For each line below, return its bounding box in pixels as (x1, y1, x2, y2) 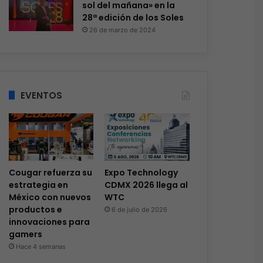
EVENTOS (20, 89, 62, 102)
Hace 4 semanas (15, 242, 66, 251)
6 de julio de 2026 (111, 205, 167, 214)
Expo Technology (104, 167, 178, 179)
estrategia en (8, 179, 68, 191)
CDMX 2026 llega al (104, 179, 188, 191)
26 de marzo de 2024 (89, 25, 156, 34)
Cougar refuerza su (8, 167, 92, 179)
